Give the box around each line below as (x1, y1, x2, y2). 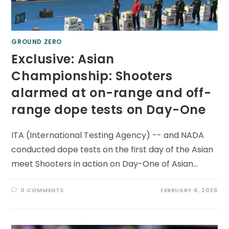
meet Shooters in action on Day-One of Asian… (11, 158, 198, 170)
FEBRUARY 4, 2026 (160, 186, 218, 195)
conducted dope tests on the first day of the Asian (11, 144, 214, 156)
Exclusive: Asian (11, 51, 115, 68)
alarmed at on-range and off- (11, 84, 212, 102)
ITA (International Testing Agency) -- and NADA (11, 129, 204, 142)
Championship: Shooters (11, 67, 173, 85)
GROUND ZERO (11, 37, 62, 47)
